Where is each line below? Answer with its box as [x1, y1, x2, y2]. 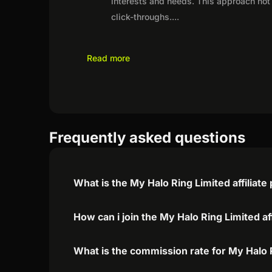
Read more [87, 52, 131, 63]
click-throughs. [111, 11, 172, 22]
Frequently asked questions [49, 128, 246, 146]
